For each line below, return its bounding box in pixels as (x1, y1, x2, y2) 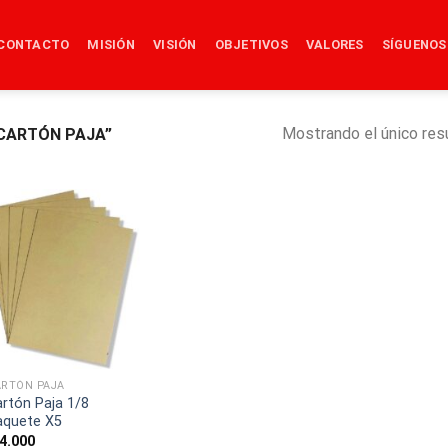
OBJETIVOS (214, 37, 288, 52)
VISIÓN (153, 37, 197, 52)
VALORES (305, 37, 364, 52)
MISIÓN (87, 37, 136, 52)
